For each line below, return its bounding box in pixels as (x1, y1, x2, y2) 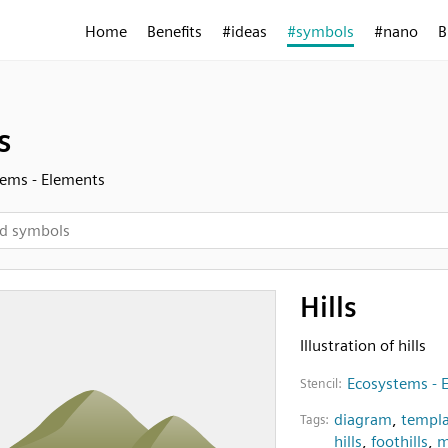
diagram (333, 410, 392, 429)
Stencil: (299, 376, 342, 391)
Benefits (147, 22, 202, 41)
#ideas (222, 22, 267, 41)
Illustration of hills (299, 336, 426, 355)
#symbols (287, 22, 354, 41)
